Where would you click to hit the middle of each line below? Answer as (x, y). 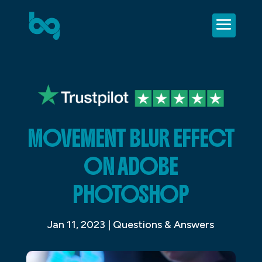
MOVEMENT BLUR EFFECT (131, 138)
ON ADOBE (131, 166)
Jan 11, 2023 (77, 224)
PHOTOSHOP (131, 194)
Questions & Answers (164, 224)
